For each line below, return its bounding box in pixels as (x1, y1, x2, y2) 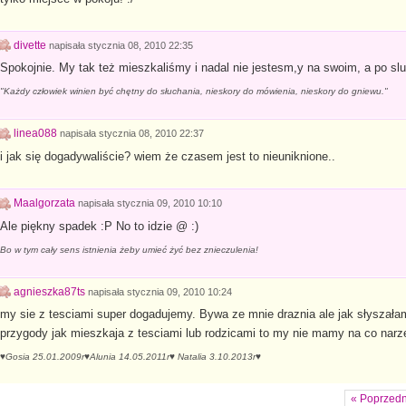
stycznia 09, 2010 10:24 (126, 285, 232, 297)
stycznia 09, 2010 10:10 (116, 197, 222, 208)
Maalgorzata (13, 196, 75, 209)
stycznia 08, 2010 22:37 (98, 128, 204, 140)
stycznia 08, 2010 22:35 (87, 39, 193, 51)
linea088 (13, 127, 57, 140)
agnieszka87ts (13, 285, 85, 298)
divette (13, 38, 46, 52)
